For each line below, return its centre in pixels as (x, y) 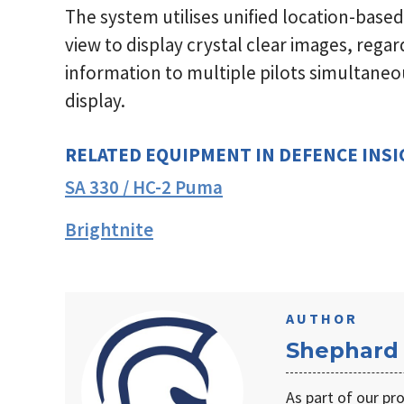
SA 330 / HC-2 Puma (144, 188)
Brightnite (109, 230)
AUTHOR (321, 319)
